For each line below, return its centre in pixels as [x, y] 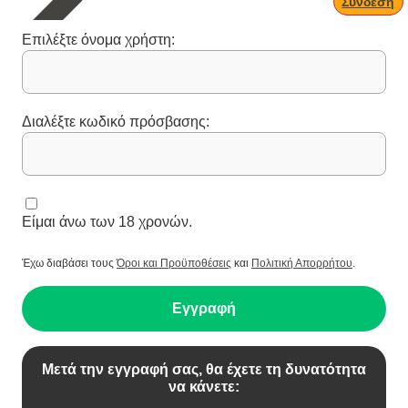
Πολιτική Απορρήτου [302, 263]
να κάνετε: [204, 387]
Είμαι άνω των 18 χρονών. [107, 222]
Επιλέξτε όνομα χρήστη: [98, 40]
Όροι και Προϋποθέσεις [174, 263]
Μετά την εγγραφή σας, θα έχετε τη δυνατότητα [204, 369]
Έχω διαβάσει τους [69, 263]
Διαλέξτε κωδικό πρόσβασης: [116, 122]
